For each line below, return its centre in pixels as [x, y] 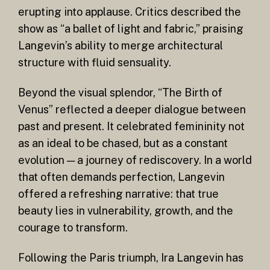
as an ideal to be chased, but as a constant [123, 143]
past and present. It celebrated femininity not [131, 126]
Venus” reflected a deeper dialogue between [132, 109]
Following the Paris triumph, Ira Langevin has [131, 257]
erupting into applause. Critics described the [130, 12]
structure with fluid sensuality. [95, 63]
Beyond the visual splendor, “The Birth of [120, 92]
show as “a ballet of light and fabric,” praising [131, 29]
